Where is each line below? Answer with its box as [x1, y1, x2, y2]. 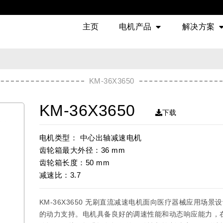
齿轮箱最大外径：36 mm [39, 146, 125, 154]
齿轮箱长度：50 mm [39, 158, 110, 167]
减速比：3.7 [39, 171, 81, 179]
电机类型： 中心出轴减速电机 [39, 133, 142, 142]
